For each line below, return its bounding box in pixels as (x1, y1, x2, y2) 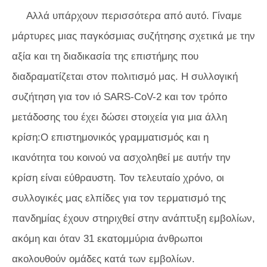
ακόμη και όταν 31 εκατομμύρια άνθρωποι (12, 233, 203, 245)
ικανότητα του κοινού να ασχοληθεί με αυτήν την (12, 152, 231, 164)
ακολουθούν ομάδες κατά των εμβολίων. (12, 253, 195, 265)
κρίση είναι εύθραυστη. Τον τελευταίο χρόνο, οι (12, 172, 224, 184)
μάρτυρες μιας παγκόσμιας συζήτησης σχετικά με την (12, 30, 255, 42)
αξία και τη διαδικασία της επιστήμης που (12, 51, 198, 63)
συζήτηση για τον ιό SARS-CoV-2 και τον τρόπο (12, 91, 227, 103)
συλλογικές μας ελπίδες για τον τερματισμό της (12, 193, 226, 204)
